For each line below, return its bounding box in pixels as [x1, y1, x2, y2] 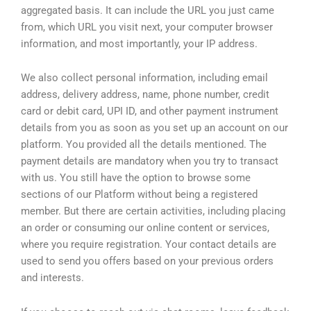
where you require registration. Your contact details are [21, 238, 276, 251]
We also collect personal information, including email [21, 72, 268, 85]
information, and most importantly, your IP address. [21, 37, 258, 50]
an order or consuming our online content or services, [21, 221, 269, 235]
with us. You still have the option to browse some [21, 171, 251, 185]
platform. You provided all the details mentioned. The [21, 138, 267, 151]
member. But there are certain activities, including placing [21, 205, 285, 218]
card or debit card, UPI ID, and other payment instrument [21, 105, 278, 118]
